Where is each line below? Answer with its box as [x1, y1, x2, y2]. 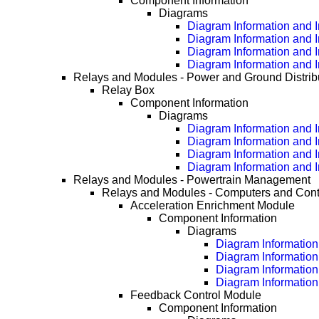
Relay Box [102, 84, 155, 97]
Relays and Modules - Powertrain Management [73, 174, 311, 187]
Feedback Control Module [130, 289, 262, 302]
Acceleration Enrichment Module [130, 199, 296, 212]
